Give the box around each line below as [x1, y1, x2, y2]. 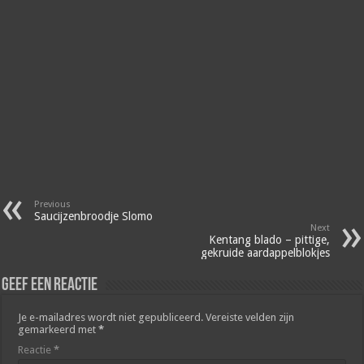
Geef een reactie [2, 275, 98, 295]
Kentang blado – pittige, [208, 232, 330, 246]
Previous [34, 198, 71, 210]
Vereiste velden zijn [206, 310, 295, 323]
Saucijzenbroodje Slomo [34, 209, 154, 223]
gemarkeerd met [18, 323, 99, 336]
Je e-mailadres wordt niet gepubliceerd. [18, 310, 204, 323]
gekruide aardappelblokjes [200, 245, 330, 259]
